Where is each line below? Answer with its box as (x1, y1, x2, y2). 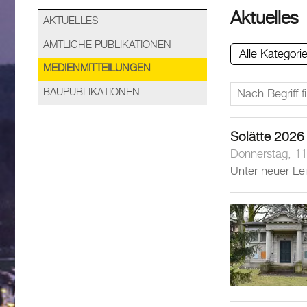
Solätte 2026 (230, 130, 304, 144)
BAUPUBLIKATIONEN (43, 87, 140, 99)
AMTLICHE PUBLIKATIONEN (43, 39, 171, 51)
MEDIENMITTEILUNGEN (43, 63, 151, 75)
